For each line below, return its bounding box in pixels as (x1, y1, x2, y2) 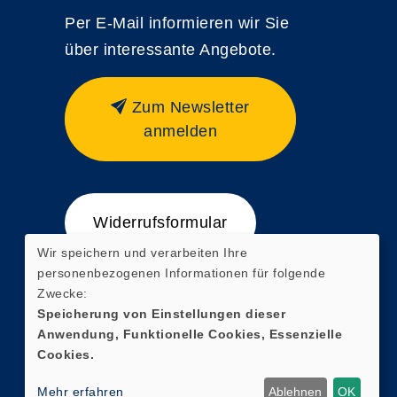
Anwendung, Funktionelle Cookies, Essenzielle (37, 326, 342, 341)
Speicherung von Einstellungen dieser (37, 306, 285, 321)
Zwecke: (37, 285, 88, 300)
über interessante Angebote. (65, 41, 276, 58)
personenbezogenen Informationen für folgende (37, 265, 325, 280)
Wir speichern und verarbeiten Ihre (37, 245, 247, 260)
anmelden (144, 122, 217, 140)
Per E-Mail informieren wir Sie (65, 14, 289, 32)
